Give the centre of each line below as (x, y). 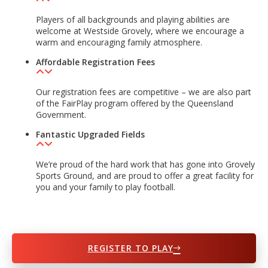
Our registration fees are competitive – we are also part (144, 92)
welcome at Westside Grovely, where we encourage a (140, 31)
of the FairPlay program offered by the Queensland (135, 103)
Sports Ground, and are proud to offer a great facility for (145, 176)
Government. (61, 115)
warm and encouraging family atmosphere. (119, 42)
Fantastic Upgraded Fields (90, 135)
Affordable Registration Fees (95, 62)
